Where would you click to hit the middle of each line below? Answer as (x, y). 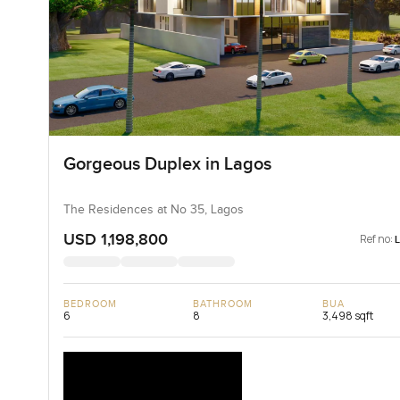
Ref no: (377, 238)
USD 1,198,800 (115, 239)
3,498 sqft (347, 315)
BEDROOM (90, 304)
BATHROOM (223, 304)
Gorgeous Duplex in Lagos (167, 164)
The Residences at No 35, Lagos (153, 209)
